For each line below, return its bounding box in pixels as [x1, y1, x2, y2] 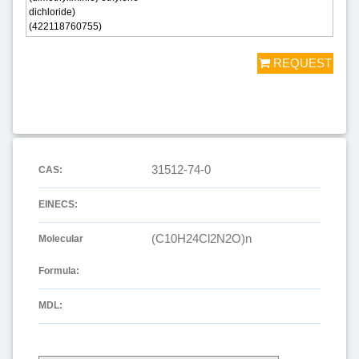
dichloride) [29, 6, 75, 18]
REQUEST [273, 56, 332, 71]
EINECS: [38, 199, 78, 211]
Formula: [38, 265, 79, 277]
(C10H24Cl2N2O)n [151, 232, 252, 246]
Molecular [38, 233, 83, 245]
